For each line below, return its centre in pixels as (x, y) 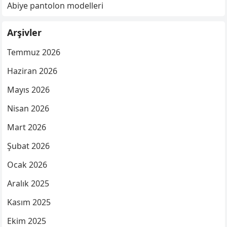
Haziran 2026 (32, 71)
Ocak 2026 (27, 165)
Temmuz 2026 (34, 52)
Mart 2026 (27, 127)
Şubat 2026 (29, 146)
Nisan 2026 (28, 109)
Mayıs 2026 (29, 90)
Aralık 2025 (28, 184)
